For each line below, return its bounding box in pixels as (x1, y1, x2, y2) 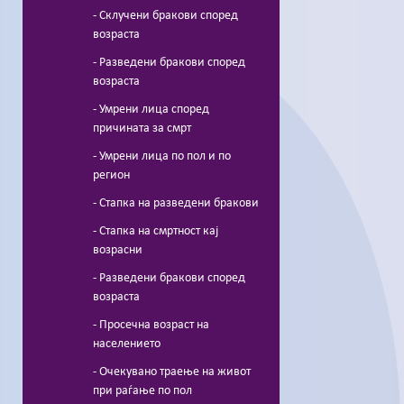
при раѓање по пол (93, 383, 192, 398)
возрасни (93, 243, 142, 257)
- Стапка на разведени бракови (93, 196, 259, 210)
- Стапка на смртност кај (93, 224, 218, 238)
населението (93, 336, 161, 351)
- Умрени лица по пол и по (93, 149, 231, 163)
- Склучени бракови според (93, 8, 238, 23)
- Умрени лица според (93, 102, 209, 116)
